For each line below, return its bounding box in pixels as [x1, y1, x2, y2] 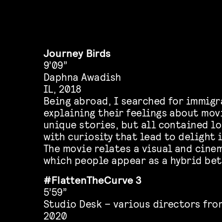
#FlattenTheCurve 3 [44, 173, 142, 186]
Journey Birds [44, 46, 111, 59]
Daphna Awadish [44, 70, 121, 83]
